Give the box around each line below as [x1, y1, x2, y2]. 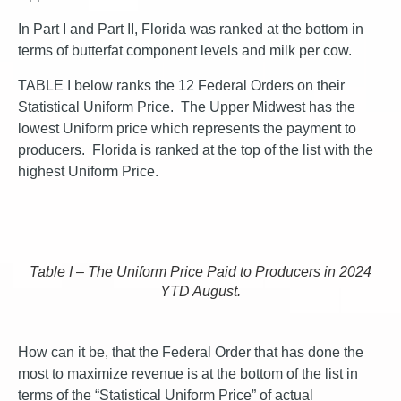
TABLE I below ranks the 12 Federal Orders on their [18, 78, 345, 93]
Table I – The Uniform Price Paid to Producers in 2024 [30, 264, 371, 279]
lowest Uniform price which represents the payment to [18, 121, 356, 136]
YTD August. [160, 284, 241, 299]
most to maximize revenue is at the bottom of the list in [18, 366, 358, 381]
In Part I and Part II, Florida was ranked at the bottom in [18, 21, 363, 37]
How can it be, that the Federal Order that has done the [18, 345, 363, 360]
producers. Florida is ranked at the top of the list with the [18, 142, 373, 158]
